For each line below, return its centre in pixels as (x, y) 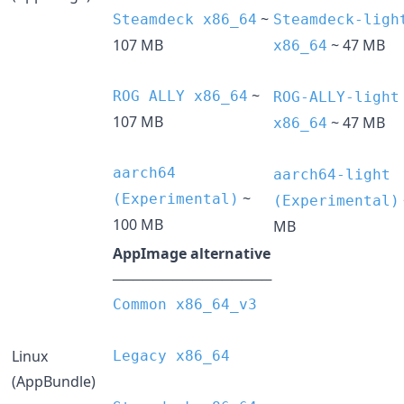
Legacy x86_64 (171, 355)
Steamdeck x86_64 (185, 19)
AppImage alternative (192, 253)
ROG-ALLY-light (336, 96)
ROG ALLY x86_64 (180, 96)
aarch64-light (332, 174)
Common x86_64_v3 (185, 304)
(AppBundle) (54, 381)
